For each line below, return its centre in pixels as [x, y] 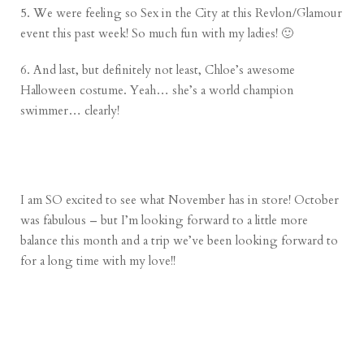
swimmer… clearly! [70, 111]
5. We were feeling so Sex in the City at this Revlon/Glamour [182, 13]
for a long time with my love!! [98, 261]
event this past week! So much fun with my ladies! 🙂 [157, 34]
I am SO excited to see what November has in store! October [180, 200]
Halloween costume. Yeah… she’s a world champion [158, 91]
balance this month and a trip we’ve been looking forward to [180, 241]
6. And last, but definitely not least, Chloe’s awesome [158, 70]
